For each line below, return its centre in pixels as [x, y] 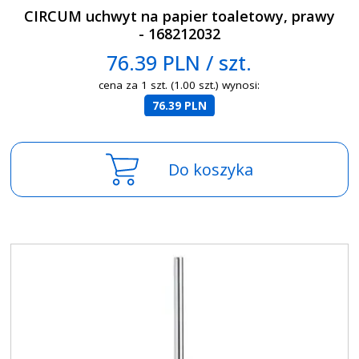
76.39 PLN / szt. [179, 63]
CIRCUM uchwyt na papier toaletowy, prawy [179, 16]
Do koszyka [210, 170]
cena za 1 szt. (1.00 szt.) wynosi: [179, 85]
